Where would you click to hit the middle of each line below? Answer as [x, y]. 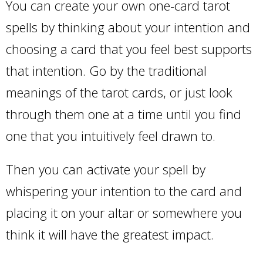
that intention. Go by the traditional [106, 70]
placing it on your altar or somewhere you [124, 213]
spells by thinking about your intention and [128, 27]
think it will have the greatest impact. [112, 234]
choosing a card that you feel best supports [129, 49]
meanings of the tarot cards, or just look [119, 92]
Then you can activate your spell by [106, 169]
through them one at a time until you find [124, 114]
